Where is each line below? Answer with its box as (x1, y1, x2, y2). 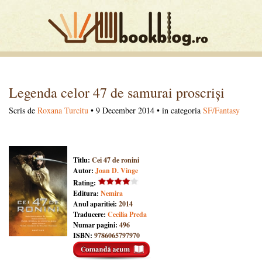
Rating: (73, 178, 98, 188)
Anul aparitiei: (73, 199, 119, 209)
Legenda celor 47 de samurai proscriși (9, 83, 225, 102)
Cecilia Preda (108, 209, 147, 220)
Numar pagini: (73, 220, 119, 230)
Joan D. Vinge (95, 166, 138, 175)
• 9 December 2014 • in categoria (88, 105, 203, 116)
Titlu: (73, 155, 92, 165)
